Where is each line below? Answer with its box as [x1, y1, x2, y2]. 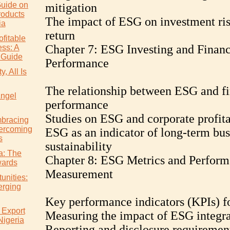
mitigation [45, 1, 97, 14]
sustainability [45, 140, 112, 153]
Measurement [45, 167, 113, 181]
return [45, 29, 75, 42]
